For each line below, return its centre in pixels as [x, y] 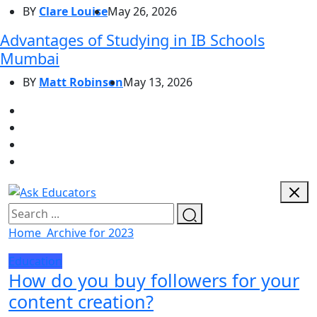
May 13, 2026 [158, 82]
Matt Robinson [81, 82]
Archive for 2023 [90, 233]
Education [35, 261]
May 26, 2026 [142, 11]
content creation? [81, 302]
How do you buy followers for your [154, 281]
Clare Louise [73, 11]
